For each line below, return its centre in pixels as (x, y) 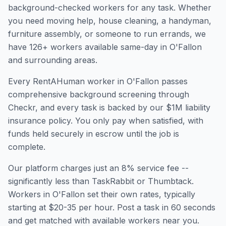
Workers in (30, 194)
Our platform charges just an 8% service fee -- (98, 168)
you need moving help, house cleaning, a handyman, (110, 21)
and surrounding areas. (53, 60)
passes (173, 81)
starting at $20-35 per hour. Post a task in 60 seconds (112, 207)
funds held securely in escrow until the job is (94, 134)
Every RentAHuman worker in (67, 81)
